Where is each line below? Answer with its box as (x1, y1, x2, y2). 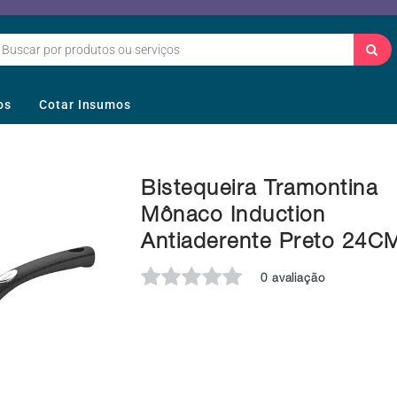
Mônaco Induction (141, 206, 325, 229)
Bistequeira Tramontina (141, 180, 378, 202)
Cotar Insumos (39, 97, 131, 113)
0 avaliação (261, 274, 325, 286)
